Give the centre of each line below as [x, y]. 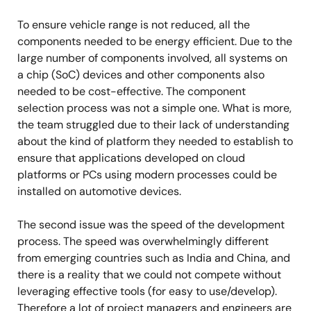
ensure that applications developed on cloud [131, 158]
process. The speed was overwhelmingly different [143, 241]
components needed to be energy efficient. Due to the [155, 41]
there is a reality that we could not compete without [149, 275]
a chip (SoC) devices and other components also [141, 75]
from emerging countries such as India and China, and [154, 258]
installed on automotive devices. [99, 191]
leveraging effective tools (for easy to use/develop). [147, 291]
